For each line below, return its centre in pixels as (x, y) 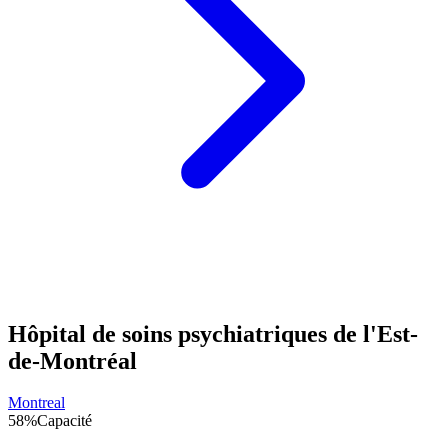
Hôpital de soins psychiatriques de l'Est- (213, 333)
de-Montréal (72, 360)
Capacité (64, 421)
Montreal (36, 403)
